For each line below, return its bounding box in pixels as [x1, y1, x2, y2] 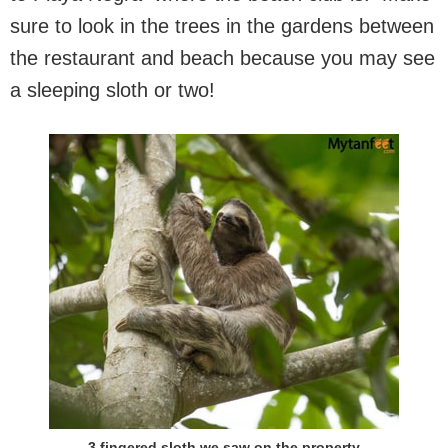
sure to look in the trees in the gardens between [10, 15, 434, 37]
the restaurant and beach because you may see [10, 47, 435, 69]
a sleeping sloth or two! [10, 79, 215, 101]
